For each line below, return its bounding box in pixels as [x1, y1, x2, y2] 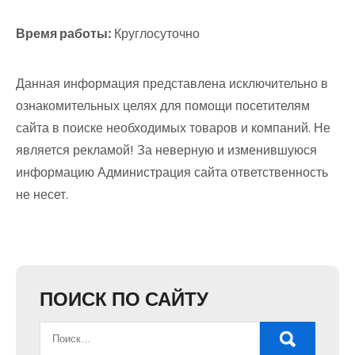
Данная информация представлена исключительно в [16, 74, 328, 93]
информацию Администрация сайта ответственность [16, 163, 328, 181]
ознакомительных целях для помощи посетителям [16, 97, 310, 115]
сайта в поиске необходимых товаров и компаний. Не [16, 119, 330, 137]
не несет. [16, 185, 68, 204]
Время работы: [16, 25, 111, 43]
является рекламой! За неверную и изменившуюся [16, 141, 317, 159]
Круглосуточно [111, 25, 200, 43]
